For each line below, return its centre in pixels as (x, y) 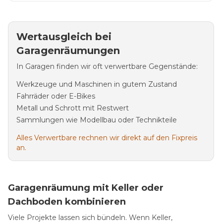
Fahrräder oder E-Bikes (56, 96)
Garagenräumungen (68, 50)
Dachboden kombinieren (67, 201)
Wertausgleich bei (64, 36)
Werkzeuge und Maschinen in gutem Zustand (97, 84)
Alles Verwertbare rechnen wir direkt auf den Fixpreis (107, 138)
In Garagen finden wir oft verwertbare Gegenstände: (107, 66)
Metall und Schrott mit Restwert (73, 108)
